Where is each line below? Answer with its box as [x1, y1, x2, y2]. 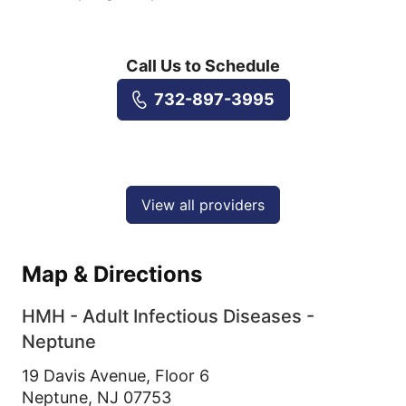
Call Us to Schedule [126, 55, 280, 75]
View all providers [141, 195, 265, 214]
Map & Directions [22, 260, 202, 287]
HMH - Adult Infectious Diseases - [22, 304, 314, 327]
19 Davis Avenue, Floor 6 [22, 365, 209, 385]
